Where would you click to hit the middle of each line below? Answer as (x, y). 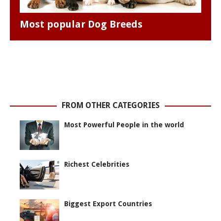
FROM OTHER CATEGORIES (110, 106)
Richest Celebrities (97, 165)
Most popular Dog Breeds (81, 24)
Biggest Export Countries (108, 204)
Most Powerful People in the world (124, 125)
